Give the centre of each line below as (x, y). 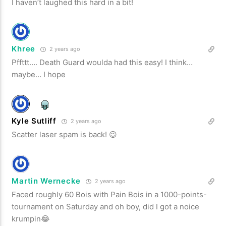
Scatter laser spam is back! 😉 (65, 134)
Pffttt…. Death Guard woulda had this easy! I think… (102, 62)
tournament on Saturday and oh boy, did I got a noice (106, 206)
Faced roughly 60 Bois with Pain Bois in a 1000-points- (109, 194)
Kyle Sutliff (34, 121)
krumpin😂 (31, 218)
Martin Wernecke (46, 181)
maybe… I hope (39, 74)
